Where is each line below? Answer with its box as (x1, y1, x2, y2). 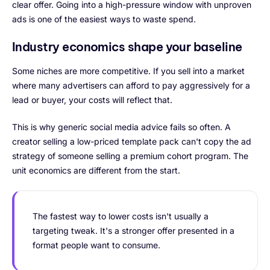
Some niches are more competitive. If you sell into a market (12, 65, 245, 76)
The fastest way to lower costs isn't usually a (33, 210, 209, 221)
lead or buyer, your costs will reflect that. (12, 94, 172, 105)
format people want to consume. (33, 239, 160, 250)
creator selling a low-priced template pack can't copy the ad (12, 136, 251, 146)
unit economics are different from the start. (12, 165, 180, 175)
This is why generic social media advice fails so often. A (12, 121, 231, 132)
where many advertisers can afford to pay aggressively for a (12, 80, 250, 90)
